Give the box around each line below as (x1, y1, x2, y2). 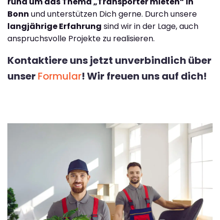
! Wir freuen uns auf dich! (82, 69, 207, 83)
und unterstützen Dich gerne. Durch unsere (29, 8, 197, 20)
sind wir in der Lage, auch (102, 21, 198, 32)
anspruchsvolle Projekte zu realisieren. (7, 33, 155, 45)
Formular (38, 69, 82, 83)
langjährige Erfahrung (7, 21, 102, 32)
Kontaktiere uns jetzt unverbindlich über (7, 54, 212, 68)
